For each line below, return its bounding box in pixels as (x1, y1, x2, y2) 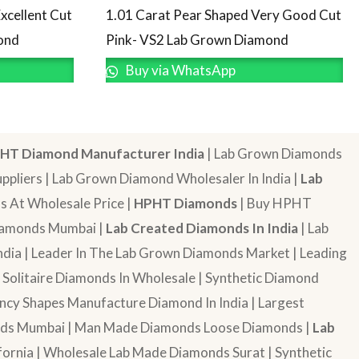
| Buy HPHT (237, 195, 312, 212)
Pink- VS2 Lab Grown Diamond (106, 31, 288, 49)
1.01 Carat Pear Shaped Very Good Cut (106, 6, 341, 24)
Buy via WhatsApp (123, 62, 236, 79)
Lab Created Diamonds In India (106, 220, 298, 236)
